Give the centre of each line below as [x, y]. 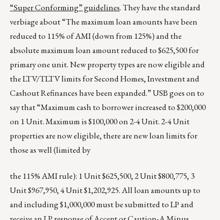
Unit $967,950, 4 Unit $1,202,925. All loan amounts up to [105, 190]
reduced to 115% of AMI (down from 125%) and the [96, 36]
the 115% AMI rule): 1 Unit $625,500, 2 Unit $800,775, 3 [102, 176]
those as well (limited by [50, 150]
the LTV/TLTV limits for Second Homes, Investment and [105, 79]
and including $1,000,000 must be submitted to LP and [102, 205]
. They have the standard [160, 8]
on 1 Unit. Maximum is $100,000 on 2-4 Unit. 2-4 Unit [100, 122]
